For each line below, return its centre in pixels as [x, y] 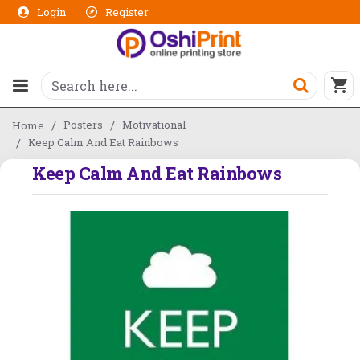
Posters [83, 124]
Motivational [154, 124]
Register [127, 12]
